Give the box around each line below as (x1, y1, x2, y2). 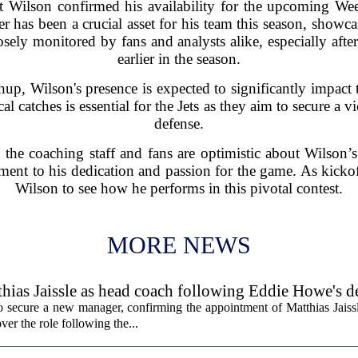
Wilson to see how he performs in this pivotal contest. (15, 179, 343, 197)
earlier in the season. (117, 50, 241, 67)
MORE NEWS (107, 231, 251, 258)
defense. (154, 114, 204, 132)
